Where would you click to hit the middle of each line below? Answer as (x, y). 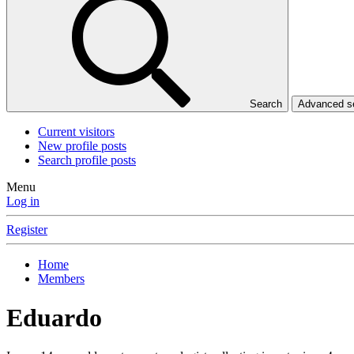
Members (61, 279)
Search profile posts (87, 160)
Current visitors (76, 132)
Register (27, 230)
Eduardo (54, 317)
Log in (23, 201)
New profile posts (82, 146)
